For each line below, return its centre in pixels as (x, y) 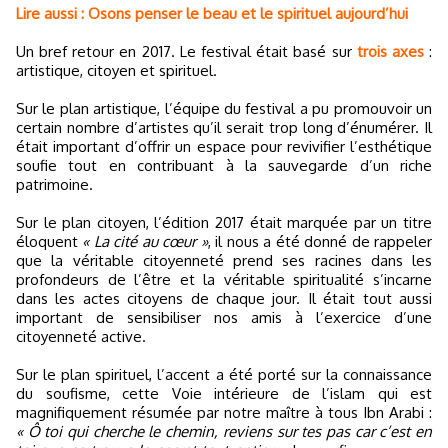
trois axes (390, 51)
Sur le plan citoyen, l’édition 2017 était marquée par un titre (224, 222)
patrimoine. (54, 184)
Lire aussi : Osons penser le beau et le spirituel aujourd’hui (212, 13)
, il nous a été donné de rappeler (320, 241)
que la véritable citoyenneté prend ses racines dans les (224, 260)
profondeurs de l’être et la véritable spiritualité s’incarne (224, 279)
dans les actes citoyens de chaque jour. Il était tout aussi (224, 298)
